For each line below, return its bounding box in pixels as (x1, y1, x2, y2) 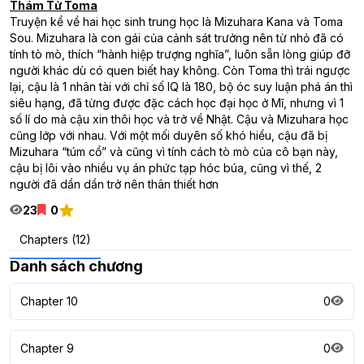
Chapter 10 (20, 294, 78, 308)
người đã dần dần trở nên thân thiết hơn (10, 177, 219, 191)
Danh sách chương (10, 258, 143, 275)
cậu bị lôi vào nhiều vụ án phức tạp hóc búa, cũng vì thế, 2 (10, 161, 322, 175)
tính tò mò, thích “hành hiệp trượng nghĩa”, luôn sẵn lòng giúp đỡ (10, 47, 350, 61)
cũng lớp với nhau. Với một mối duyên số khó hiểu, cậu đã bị (10, 128, 327, 142)
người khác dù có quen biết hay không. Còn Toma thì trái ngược (10, 63, 350, 77)
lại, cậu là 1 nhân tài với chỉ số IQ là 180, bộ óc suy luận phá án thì (10, 80, 353, 93)
